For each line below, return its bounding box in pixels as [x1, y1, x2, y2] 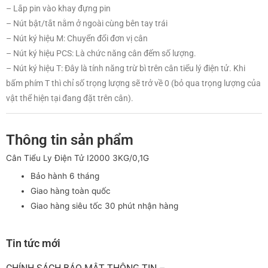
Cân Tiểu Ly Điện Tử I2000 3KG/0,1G [6, 78, 149, 89]
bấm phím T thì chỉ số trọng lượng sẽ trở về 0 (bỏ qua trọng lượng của [6, 3, 261, 13]
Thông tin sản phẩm [6, 56, 133, 74]
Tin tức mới [6, 162, 60, 175]
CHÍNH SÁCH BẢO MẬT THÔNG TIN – [6, 187, 166, 199]
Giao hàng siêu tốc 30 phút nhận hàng [31, 126, 179, 136]
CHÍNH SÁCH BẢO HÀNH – [6, 227, 119, 239]
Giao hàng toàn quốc [31, 111, 111, 121]
